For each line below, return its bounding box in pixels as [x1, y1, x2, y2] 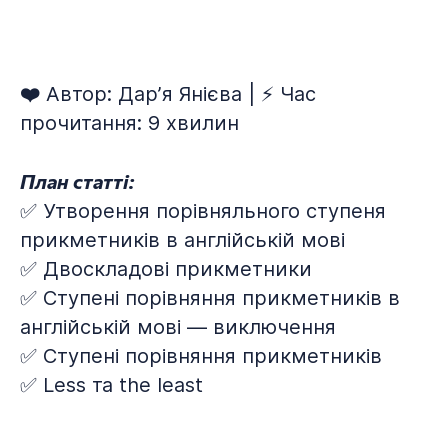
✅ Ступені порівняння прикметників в [20, 286, 400, 310]
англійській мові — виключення [20, 315, 336, 339]
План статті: [20, 169, 134, 193]
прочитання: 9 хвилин [20, 111, 239, 135]
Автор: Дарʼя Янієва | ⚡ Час [40, 82, 316, 106]
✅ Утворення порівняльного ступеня [20, 199, 386, 223]
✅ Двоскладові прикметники [20, 257, 312, 281]
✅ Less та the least [20, 373, 203, 397]
